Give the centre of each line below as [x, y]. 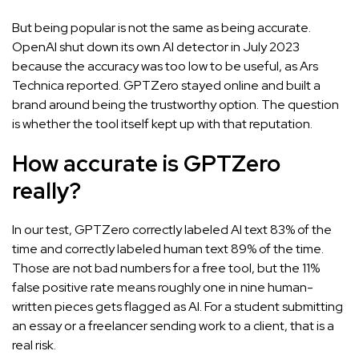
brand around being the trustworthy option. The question [175, 105]
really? [46, 191]
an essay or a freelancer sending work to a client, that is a [173, 326]
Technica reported [65, 86]
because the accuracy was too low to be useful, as [156, 67]
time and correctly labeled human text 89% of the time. [168, 249]
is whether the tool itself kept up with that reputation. [162, 124]
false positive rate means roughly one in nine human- [163, 288]
